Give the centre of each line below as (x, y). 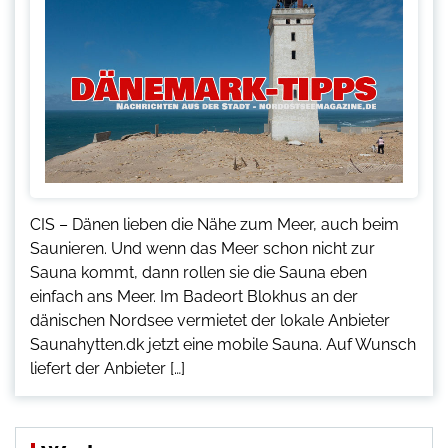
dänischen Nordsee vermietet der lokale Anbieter (210, 321)
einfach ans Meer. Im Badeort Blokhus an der (194, 297)
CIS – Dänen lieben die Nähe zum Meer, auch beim (214, 225)
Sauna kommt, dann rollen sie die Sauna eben (198, 273)
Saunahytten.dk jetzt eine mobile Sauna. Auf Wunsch (223, 345)
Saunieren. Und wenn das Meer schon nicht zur (202, 249)
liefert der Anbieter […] (107, 369)
